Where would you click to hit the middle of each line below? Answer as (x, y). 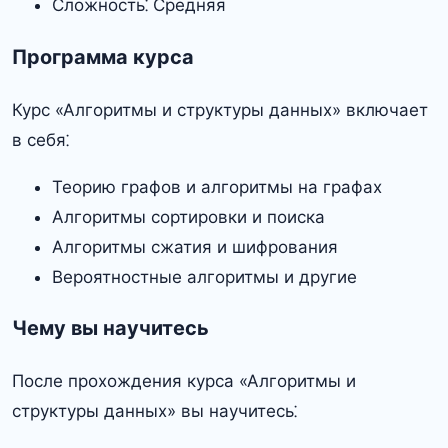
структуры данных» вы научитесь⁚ (154, 411)
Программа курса (103, 56)
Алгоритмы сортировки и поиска (188, 216)
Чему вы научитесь (110, 328)
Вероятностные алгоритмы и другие (204, 276)
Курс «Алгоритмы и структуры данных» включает (220, 109)
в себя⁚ (40, 139)
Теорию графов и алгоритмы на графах (217, 186)
